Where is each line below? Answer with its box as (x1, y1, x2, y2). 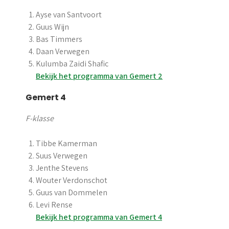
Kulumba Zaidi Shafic (36, 58, 108, 69)
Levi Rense (36, 199, 73, 210)
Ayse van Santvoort (36, 9, 102, 20)
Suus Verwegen (36, 150, 87, 161)
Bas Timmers (36, 34, 82, 44)
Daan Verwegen (36, 46, 89, 57)
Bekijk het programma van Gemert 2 (36, 71, 163, 81)
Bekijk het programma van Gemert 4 (36, 212, 162, 222)
